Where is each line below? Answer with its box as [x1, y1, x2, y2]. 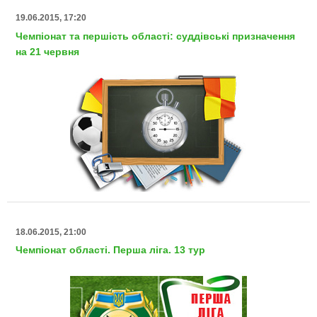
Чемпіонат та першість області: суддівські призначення [16, 30, 295, 42]
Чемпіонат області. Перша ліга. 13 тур [16, 244, 205, 256]
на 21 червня [16, 45, 79, 57]
